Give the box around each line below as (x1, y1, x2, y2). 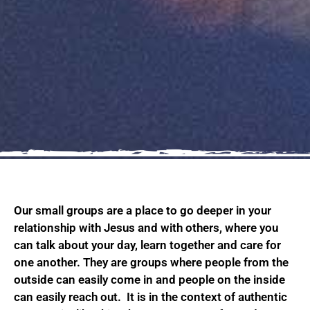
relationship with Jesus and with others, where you (14, 221, 278, 235)
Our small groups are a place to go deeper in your (14, 203, 271, 218)
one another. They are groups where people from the (14, 255, 289, 270)
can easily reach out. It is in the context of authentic (14, 290, 287, 304)
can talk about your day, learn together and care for (14, 238, 281, 253)
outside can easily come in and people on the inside (14, 273, 285, 287)
